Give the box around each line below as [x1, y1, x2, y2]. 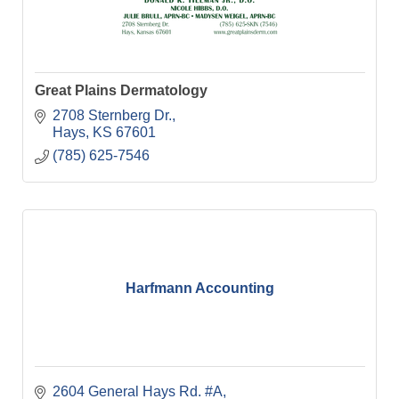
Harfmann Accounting [125, 280, 274, 296]
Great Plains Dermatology [34, 83, 208, 99]
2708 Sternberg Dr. [52, 107, 172, 123]
